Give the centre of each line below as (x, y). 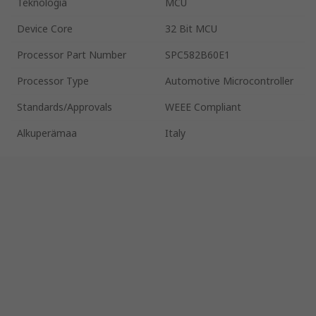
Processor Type (53, 80)
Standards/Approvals (65, 107)
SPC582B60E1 (197, 54)
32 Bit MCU (191, 28)
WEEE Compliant (203, 107)
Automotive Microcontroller (229, 80)
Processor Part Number (72, 54)
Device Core (45, 28)
